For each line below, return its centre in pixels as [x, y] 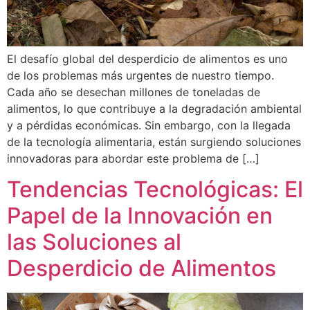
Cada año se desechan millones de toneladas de [134, 92]
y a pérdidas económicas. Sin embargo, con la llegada [149, 125]
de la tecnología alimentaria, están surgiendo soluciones [154, 142]
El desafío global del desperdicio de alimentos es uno [147, 59]
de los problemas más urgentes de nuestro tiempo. [140, 75]
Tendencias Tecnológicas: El [155, 190]
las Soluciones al [94, 242]
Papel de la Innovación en [140, 216]
